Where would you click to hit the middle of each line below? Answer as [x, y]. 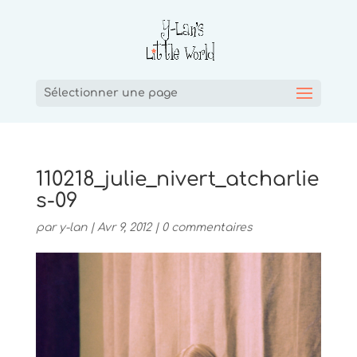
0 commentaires [207, 228]
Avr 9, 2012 [124, 228]
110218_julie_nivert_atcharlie [177, 179]
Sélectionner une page [110, 93]
